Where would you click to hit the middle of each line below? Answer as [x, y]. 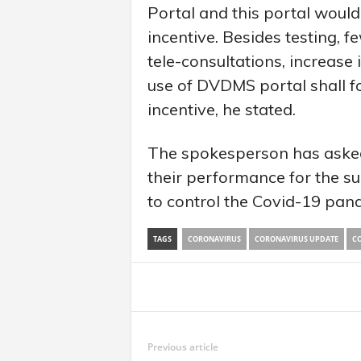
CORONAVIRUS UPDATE [296, 239]
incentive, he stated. [221, 109]
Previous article [183, 346]
